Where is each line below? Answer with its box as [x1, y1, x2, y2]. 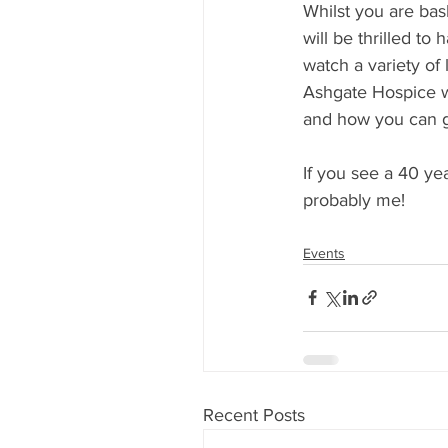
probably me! [303, 189, 405, 210]
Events [303, 244, 345, 261]
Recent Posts [203, 404, 305, 425]
